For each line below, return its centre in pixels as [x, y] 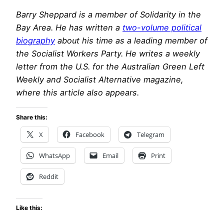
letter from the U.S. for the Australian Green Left [110, 67]
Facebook [90, 134]
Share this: [32, 117]
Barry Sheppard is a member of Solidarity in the [108, 15]
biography [35, 41]
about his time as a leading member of [131, 41]
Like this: [29, 208]
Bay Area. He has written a [69, 28]
